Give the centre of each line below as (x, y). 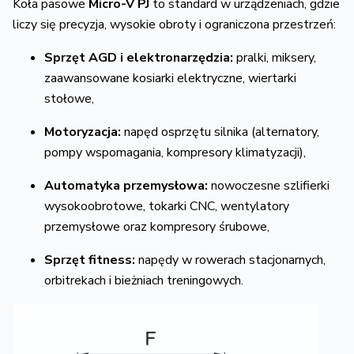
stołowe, (69, 98)
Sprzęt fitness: (90, 260)
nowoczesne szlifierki (269, 185)
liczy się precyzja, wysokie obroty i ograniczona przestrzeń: (174, 24)
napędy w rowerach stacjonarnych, (230, 260)
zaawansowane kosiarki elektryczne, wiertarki (170, 78)
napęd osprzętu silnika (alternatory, (220, 132)
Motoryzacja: (83, 132)
